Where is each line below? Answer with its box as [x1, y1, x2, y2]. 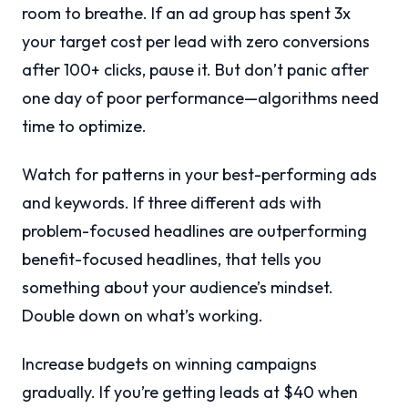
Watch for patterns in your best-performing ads [22, 164, 377, 186]
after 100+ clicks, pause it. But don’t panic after [22, 59, 369, 81]
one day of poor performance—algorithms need [22, 87, 379, 109]
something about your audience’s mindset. [22, 277, 333, 299]
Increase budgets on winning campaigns [22, 353, 317, 375]
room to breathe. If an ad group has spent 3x [22, 3, 351, 25]
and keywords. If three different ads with [22, 192, 321, 214]
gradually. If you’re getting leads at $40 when [22, 382, 358, 403]
